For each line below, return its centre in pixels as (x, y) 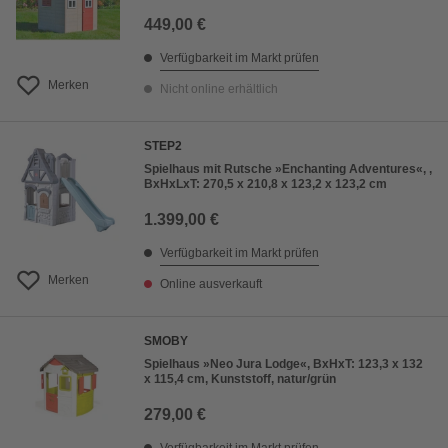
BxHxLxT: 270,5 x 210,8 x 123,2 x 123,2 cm (265, 184)
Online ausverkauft (211, 284)
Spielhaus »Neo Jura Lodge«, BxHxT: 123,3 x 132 (283, 364)
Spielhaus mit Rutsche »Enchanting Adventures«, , (288, 169)
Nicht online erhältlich (219, 89)
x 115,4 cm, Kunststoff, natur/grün (240, 379)
